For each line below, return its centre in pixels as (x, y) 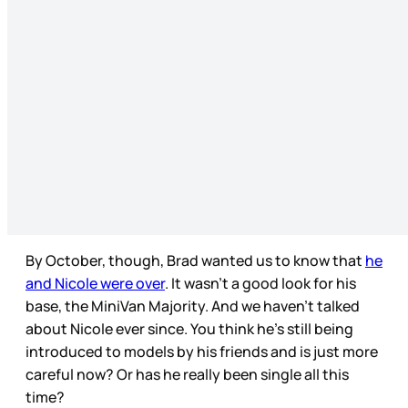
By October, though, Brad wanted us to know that (195, 260)
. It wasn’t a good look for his (260, 283)
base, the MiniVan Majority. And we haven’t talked (193, 306)
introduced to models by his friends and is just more (202, 351)
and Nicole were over (95, 283)
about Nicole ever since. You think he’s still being (189, 328)
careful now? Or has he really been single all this (187, 374)
